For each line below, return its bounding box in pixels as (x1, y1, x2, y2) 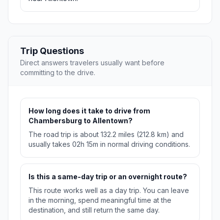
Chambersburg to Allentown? (28, 116, 133, 125)
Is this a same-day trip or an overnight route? (28, 172, 187, 181)
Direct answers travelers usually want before (20, 58, 165, 67)
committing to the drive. (20, 68, 95, 77)
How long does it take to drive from (28, 107, 150, 115)
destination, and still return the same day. (28, 206, 160, 215)
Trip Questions (20, 46, 84, 56)
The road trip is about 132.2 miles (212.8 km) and (28, 130, 184, 139)
